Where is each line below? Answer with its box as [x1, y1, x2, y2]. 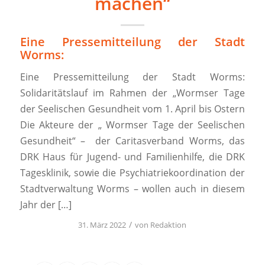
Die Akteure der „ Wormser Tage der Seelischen [20, 118, 245, 132]
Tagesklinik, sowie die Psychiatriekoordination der [20, 166, 245, 180]
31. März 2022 [78, 219, 127, 230]
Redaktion [150, 219, 187, 230]
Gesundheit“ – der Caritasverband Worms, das [20, 134, 245, 148]
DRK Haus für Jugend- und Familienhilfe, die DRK [20, 150, 245, 164]
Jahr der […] [20, 198, 72, 212]
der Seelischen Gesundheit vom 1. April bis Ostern [20, 102, 245, 116]
